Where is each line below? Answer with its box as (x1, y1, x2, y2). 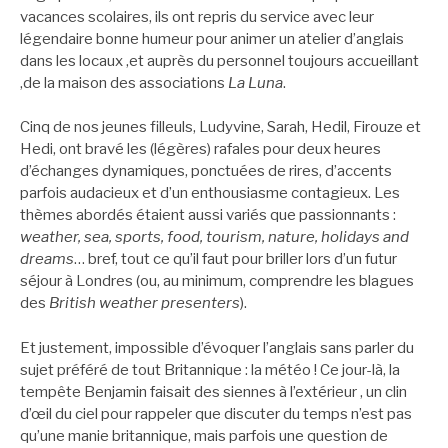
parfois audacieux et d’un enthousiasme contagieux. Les (20, 184, 400, 203)
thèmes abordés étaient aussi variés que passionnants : (20, 206, 396, 225)
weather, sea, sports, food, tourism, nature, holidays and (20, 228, 409, 247)
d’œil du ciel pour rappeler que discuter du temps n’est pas (20, 404, 412, 423)
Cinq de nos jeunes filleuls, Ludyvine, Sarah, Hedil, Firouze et (20, 118, 421, 137)
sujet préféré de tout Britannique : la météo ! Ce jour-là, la (20, 360, 400, 379)
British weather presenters (49, 294, 240, 313)
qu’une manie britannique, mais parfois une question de (20, 426, 388, 445)
